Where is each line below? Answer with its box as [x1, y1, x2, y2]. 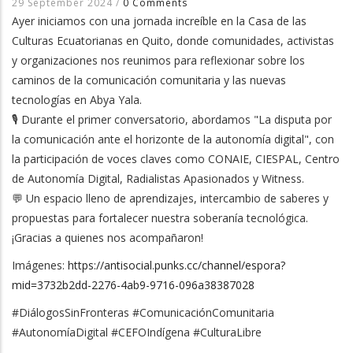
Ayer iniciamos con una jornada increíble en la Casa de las [12, 13, 307, 28]
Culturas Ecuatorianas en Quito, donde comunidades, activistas [12, 33, 334, 48]
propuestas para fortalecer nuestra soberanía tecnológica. [12, 210, 308, 225]
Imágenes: [12, 258, 68, 273]
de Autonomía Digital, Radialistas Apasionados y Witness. [12, 171, 304, 186]
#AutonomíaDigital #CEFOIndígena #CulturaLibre [12, 325, 262, 340]
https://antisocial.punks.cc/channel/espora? [68, 258, 285, 273]
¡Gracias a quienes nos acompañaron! [12, 230, 203, 245]
